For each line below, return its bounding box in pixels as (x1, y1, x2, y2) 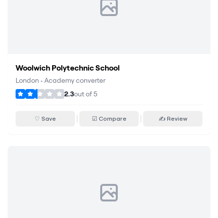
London (16, 76, 39, 85)
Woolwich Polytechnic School (16, 63, 120, 73)
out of (74, 90, 93, 98)
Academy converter (44, 76, 106, 85)
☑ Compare (91, 115, 127, 122)
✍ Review (158, 115, 187, 122)
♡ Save (35, 115, 56, 122)
